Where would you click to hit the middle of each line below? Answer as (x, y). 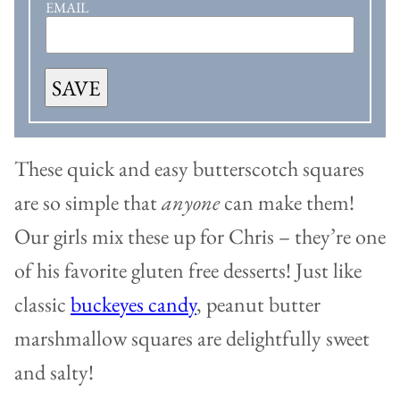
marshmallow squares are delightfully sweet (192, 338)
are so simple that (88, 203)
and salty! (54, 372)
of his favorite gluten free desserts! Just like (188, 271)
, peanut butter (258, 304)
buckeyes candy (133, 304)
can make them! (287, 203)
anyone (191, 203)
